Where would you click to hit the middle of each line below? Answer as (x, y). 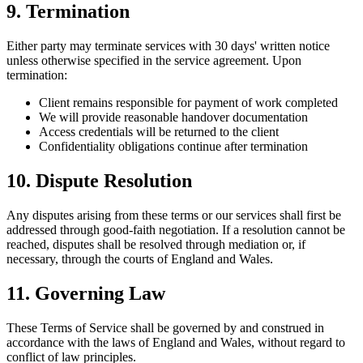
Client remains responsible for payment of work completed (188, 103)
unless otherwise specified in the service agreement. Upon (154, 61)
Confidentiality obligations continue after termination (173, 147)
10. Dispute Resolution (99, 181)
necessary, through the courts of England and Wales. (140, 258)
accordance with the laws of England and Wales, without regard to (176, 342)
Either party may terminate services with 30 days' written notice (168, 46)
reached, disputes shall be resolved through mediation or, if (156, 244)
